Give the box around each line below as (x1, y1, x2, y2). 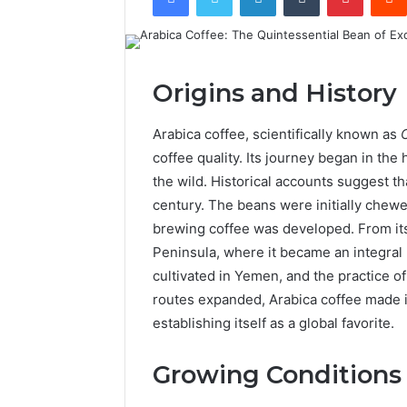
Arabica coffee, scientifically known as (153, 124, 401, 143)
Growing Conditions (153, 359, 402, 390)
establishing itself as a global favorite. (153, 313, 394, 332)
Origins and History (153, 78, 397, 109)
